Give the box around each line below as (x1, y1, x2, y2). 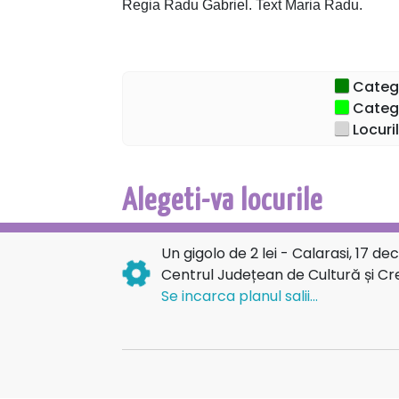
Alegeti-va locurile (122, 186, 322, 216)
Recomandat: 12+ (122, 37, 234, 53)
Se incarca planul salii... (161, 285, 318, 306)
